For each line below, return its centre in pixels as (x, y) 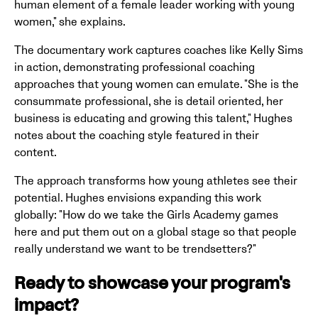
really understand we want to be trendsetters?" (135, 249)
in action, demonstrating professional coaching (135, 67)
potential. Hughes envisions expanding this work (138, 198)
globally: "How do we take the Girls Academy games (146, 215)
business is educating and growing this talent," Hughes (153, 118)
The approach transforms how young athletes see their (156, 181)
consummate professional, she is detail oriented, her (149, 101)
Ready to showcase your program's (152, 285)
